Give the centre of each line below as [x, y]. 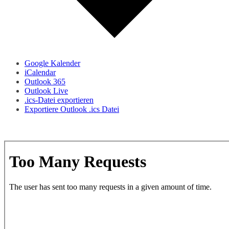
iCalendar [40, 73]
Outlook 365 [45, 82]
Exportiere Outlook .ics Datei [72, 109]
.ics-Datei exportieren [59, 100]
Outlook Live [46, 91]
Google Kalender [52, 63]
